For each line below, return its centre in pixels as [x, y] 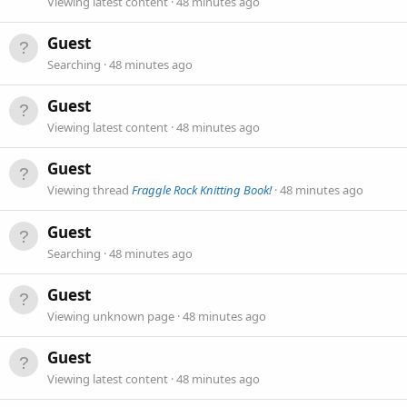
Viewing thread [89, 190]
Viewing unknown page [112, 317]
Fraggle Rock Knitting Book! [202, 190]
